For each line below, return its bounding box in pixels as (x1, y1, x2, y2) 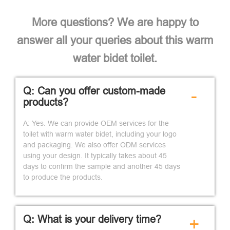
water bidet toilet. (73, 51, 157, 65)
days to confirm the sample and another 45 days (23, 162, 180, 170)
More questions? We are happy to (31, 15, 199, 29)
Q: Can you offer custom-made (23, 84, 165, 97)
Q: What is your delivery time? (23, 213, 161, 225)
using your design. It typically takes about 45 (23, 151, 167, 160)
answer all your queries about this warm (17, 33, 213, 47)
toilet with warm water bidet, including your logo (23, 129, 177, 138)
